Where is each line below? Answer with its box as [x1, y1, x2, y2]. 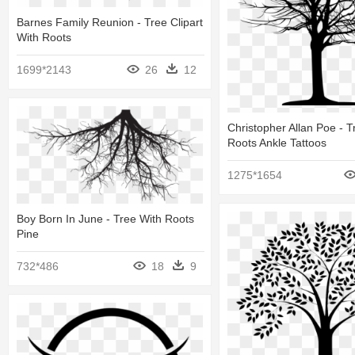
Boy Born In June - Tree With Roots [17, 212, 194, 226]
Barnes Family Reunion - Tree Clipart [17, 16, 203, 29]
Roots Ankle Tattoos [227, 136, 326, 150]
